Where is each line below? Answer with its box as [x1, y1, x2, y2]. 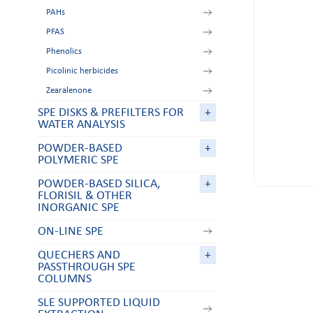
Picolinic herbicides [45, 66, 118, 75]
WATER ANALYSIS [37, 118, 125, 131]
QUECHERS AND [37, 249, 120, 261]
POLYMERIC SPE [37, 154, 119, 166]
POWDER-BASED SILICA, [37, 177, 160, 190]
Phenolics [45, 46, 82, 56]
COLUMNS [37, 272, 92, 285]
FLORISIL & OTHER [37, 189, 132, 202]
